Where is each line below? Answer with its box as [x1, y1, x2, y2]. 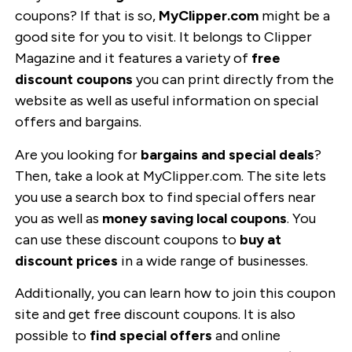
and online [211, 327, 280, 345]
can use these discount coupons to [14, 230, 240, 248]
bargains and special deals [140, 145, 314, 163]
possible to [14, 327, 90, 345]
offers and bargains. [14, 113, 141, 131]
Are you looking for [14, 145, 141, 163]
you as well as [14, 209, 102, 227]
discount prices [14, 251, 118, 269]
